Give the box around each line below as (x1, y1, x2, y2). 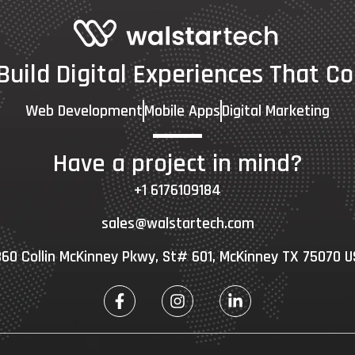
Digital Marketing (222, 100, 330, 121)
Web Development (25, 100, 143, 121)
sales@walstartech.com (101, 212, 254, 234)
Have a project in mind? (52, 147, 303, 180)
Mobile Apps (144, 100, 220, 121)
